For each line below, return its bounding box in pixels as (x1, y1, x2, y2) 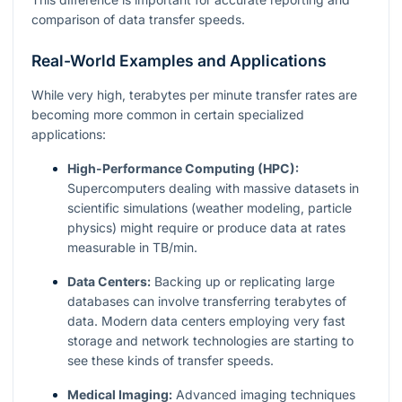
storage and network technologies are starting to (67, 332, 354, 348)
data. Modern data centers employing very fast (67, 312, 345, 328)
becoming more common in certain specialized (31, 106, 304, 122)
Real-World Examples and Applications (31, 50, 327, 70)
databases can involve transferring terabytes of (67, 293, 346, 309)
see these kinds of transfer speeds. (67, 352, 274, 368)
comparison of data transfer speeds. (31, 11, 245, 27)
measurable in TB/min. (67, 239, 197, 255)
